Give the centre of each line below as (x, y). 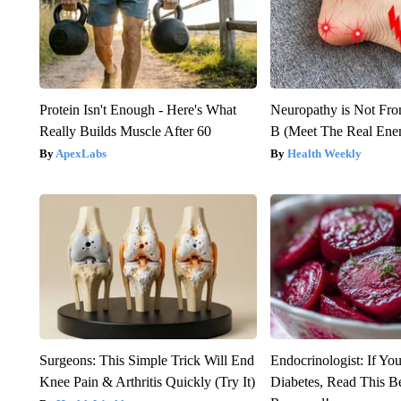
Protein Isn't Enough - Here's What (137, 109)
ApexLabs (81, 153)
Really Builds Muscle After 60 (125, 131)
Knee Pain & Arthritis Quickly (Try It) (147, 381)
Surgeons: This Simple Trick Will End (146, 360)
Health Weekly (325, 153)
